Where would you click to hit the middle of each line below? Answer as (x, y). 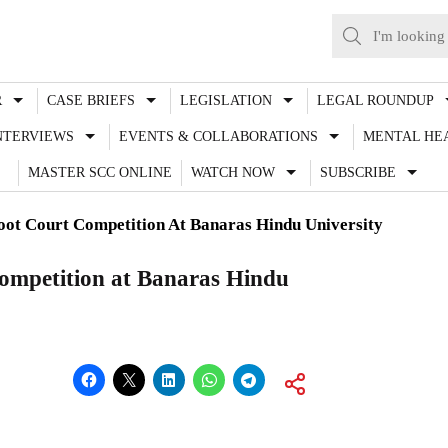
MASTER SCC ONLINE (99, 172)
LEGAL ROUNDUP (375, 100)
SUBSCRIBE (357, 172)
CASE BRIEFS (91, 100)
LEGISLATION (226, 100)
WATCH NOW (232, 172)
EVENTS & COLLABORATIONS (218, 136)
